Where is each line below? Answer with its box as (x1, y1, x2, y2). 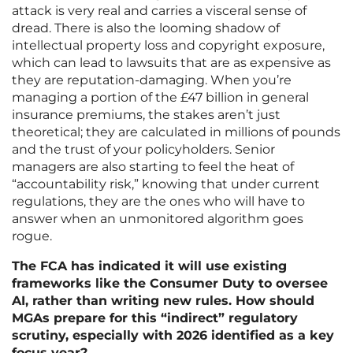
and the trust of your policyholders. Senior (12, 142, 275, 158)
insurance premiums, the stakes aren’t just (12, 107, 281, 123)
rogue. (12, 229, 52, 244)
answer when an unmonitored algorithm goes (12, 211, 303, 227)
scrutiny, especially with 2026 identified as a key (12, 328, 334, 344)
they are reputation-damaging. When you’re (12, 72, 292, 88)
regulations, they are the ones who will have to (12, 194, 305, 210)
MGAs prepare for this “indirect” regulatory (12, 310, 298, 326)
